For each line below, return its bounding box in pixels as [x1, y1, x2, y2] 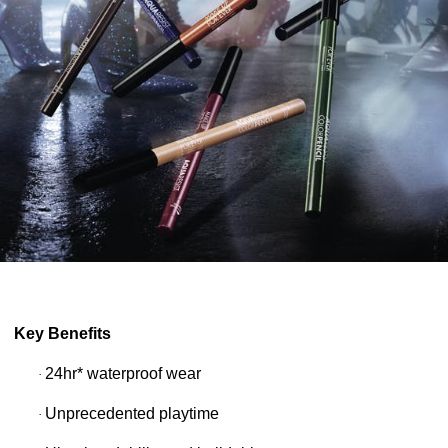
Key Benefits [14, 325, 111, 343]
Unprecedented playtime [45, 405, 219, 423]
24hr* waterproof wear [45, 365, 201, 383]
